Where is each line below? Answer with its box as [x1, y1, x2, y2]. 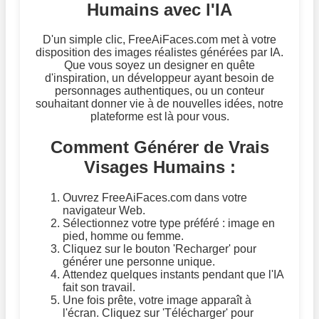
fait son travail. [63, 281, 135, 294]
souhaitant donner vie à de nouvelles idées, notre [36, 98, 283, 110]
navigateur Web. [63, 204, 145, 217]
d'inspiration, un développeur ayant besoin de [45, 72, 274, 85]
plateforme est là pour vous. [90, 110, 229, 123]
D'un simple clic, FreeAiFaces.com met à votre [43, 33, 276, 46]
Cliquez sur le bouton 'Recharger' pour [63, 243, 256, 256]
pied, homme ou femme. [63, 230, 184, 243]
